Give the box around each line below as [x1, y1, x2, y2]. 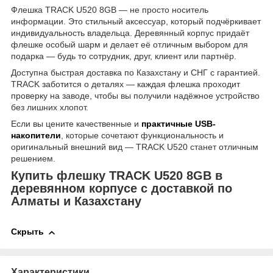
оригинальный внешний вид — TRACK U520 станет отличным [11, 141, 258, 152]
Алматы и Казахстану [11, 194, 141, 208]
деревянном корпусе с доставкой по [11, 181, 232, 195]
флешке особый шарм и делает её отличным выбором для [11, 39, 248, 49]
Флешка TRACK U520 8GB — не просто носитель [11, 4, 208, 15]
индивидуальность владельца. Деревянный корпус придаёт [11, 27, 249, 38]
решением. [11, 153, 55, 163]
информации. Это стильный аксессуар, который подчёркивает [11, 16, 261, 26]
